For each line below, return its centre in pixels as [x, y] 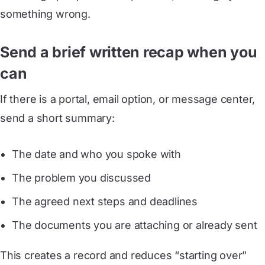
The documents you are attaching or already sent [135, 225]
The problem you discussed [81, 178]
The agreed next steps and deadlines [105, 201]
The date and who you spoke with [96, 154]
